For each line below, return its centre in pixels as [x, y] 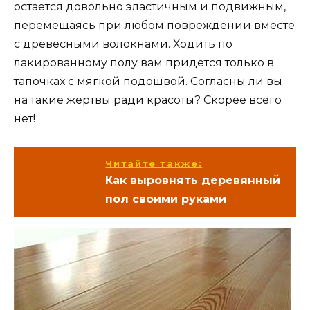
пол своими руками [166, 199]
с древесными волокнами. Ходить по [123, 44]
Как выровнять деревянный [193, 180]
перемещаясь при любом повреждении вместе [154, 26]
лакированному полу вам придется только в [144, 63]
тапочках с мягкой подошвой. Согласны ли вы [148, 82]
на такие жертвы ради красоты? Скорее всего [148, 100]
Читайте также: [154, 163]
